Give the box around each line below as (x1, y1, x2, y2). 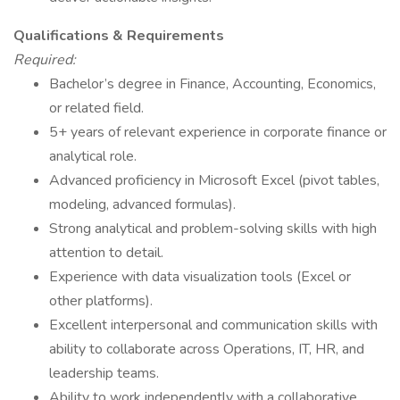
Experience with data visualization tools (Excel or (49, 267, 351, 287)
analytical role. (49, 146, 137, 166)
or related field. (49, 98, 144, 118)
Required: (13, 50, 76, 70)
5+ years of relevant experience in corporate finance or (49, 122, 387, 142)
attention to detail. (49, 243, 163, 262)
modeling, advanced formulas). (49, 195, 236, 214)
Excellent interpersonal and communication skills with (49, 315, 378, 335)
